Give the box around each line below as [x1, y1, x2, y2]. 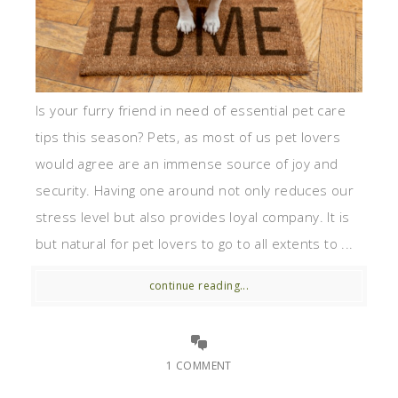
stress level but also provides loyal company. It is [36, 207, 350, 226]
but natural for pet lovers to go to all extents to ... [36, 234, 354, 252]
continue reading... [148, 277, 250, 293]
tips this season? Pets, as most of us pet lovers [36, 127, 341, 146]
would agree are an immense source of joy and [36, 154, 338, 172]
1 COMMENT [166, 357, 232, 373]
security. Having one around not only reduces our [36, 180, 354, 199]
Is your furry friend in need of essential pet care [36, 100, 346, 119]
